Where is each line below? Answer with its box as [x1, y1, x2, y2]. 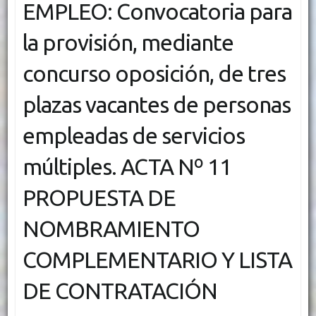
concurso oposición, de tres [22, 61, 286, 87]
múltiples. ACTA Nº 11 [22, 154, 231, 180]
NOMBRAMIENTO [22, 216, 200, 242]
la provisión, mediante [22, 30, 233, 56]
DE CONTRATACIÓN [22, 278, 217, 304]
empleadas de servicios [22, 123, 245, 149]
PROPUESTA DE [22, 185, 176, 211]
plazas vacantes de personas [22, 92, 291, 118]
